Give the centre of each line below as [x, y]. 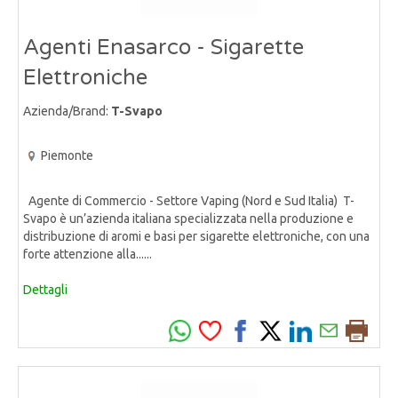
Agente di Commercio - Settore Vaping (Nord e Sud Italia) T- [189, 200]
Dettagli [45, 289]
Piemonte [67, 155]
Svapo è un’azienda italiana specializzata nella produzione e [188, 218]
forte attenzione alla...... [88, 254]
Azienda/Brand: [67, 111]
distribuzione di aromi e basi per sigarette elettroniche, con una [196, 236]
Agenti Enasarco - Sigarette [163, 47]
